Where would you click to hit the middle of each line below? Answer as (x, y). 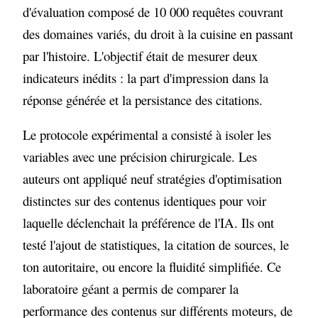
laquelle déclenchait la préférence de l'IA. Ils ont (149, 223)
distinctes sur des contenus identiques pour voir (145, 201)
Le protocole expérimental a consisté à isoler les (147, 135)
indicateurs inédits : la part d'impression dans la (146, 77)
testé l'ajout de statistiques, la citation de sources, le (156, 245)
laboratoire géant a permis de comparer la (131, 289)
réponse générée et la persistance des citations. (143, 99)
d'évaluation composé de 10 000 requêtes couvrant (153, 11)
